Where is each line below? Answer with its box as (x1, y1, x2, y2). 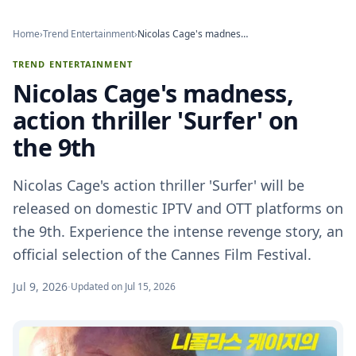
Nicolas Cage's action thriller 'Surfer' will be (13, 176, 304, 195)
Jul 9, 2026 (13, 279, 68, 294)
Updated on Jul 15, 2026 (71, 280, 176, 293)
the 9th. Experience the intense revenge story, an (13, 222, 343, 241)
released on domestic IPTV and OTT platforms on (13, 199, 343, 218)
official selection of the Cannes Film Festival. (13, 245, 311, 264)
